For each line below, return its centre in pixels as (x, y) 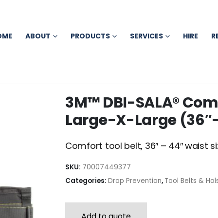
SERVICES (146, 36)
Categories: (87, 181)
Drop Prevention (135, 181)
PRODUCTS (90, 36)
